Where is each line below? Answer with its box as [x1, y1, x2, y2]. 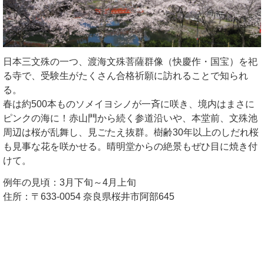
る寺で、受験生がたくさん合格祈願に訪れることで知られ [3, 71, 248, 81]
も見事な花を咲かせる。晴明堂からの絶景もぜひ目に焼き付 [3, 141, 258, 152]
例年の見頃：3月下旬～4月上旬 [3, 177, 136, 187]
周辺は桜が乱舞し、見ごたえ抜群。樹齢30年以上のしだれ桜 [3, 127, 259, 138]
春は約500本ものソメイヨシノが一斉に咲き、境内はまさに [3, 99, 255, 110]
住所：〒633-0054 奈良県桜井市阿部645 [3, 191, 174, 202]
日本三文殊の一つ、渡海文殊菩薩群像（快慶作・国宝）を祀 [3, 57, 258, 67]
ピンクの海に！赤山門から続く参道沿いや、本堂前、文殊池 [3, 113, 258, 124]
